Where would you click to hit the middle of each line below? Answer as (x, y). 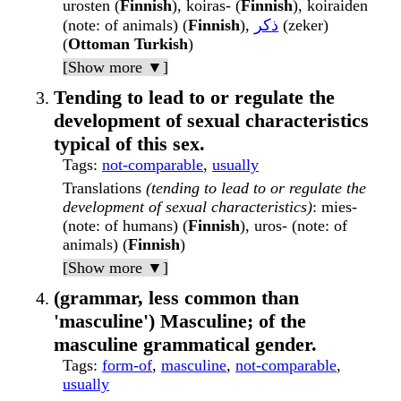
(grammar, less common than (176, 298)
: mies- (335, 207)
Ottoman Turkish (128, 44)
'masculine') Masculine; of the (180, 321)
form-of (127, 366)
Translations (102, 188)
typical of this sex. (129, 144)
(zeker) (303, 26)
